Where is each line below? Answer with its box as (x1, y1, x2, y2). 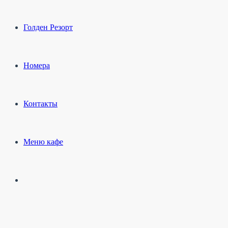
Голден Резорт (23, 22, 73, 32)
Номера (23, 61, 50, 70)
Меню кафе (23, 137, 63, 146)
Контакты (23, 99, 58, 108)
